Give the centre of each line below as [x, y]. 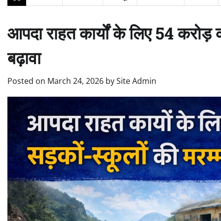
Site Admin [136, 81]
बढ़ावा [24, 57]
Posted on [27, 81]
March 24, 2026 [75, 81]
